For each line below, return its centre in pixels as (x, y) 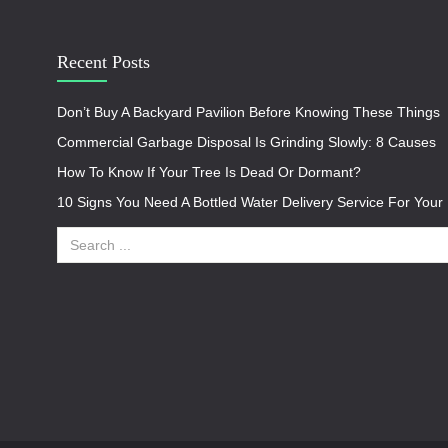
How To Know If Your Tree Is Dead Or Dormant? (209, 172)
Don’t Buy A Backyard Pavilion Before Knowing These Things (248, 112)
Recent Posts (103, 62)
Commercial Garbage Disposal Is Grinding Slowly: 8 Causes (246, 142)
